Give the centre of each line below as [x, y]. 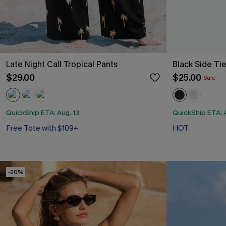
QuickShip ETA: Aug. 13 [43, 112]
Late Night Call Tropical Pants [62, 64]
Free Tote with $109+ [42, 128]
